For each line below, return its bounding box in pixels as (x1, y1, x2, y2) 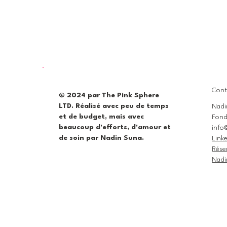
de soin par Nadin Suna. (58, 134, 144, 141)
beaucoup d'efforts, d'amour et (58, 123, 171, 131)
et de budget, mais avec (58, 112, 144, 120)
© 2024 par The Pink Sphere (58, 91, 159, 99)
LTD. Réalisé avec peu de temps (58, 102, 169, 109)
